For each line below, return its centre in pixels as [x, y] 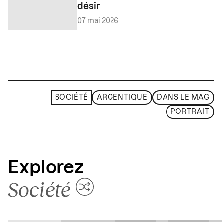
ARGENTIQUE [122, 97]
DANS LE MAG [183, 97]
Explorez [46, 168]
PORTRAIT [190, 112]
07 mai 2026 [98, 21]
